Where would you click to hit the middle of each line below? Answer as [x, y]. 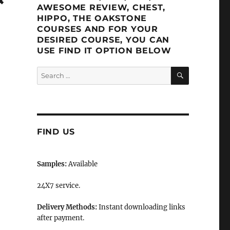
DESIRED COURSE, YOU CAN [103, 40]
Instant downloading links [141, 207]
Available [82, 164]
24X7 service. [58, 186]
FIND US [56, 132]
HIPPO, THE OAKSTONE [92, 18]
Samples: [52, 164]
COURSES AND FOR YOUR [97, 29]
